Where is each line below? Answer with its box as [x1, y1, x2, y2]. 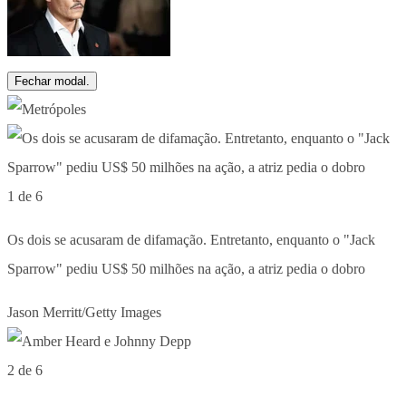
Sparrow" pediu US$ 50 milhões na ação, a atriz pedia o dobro [7, 260, 365, 276]
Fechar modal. [14, 73, 90, 88]
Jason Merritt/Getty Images [7, 304, 161, 320]
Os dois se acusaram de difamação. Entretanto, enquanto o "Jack [7, 231, 375, 247]
